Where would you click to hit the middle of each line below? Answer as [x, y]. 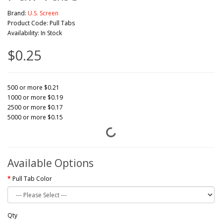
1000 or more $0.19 [35, 97]
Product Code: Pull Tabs [41, 23]
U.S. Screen [43, 13]
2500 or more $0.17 [35, 107]
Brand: [18, 13]
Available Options [51, 163]
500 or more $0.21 [33, 87]
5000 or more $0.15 [35, 117]
